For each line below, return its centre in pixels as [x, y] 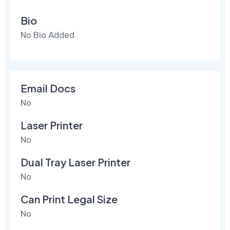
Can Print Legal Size [69, 199]
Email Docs [48, 88]
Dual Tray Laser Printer [76, 162]
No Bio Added [48, 35]
